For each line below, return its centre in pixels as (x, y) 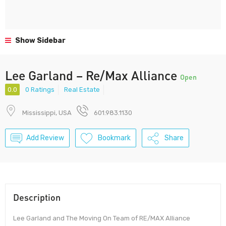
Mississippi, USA (47, 113)
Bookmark (114, 138)
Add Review (45, 138)
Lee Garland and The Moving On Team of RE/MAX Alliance (102, 218)
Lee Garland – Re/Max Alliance (93, 75)
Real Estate (82, 90)
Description (37, 197)
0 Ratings (40, 90)
